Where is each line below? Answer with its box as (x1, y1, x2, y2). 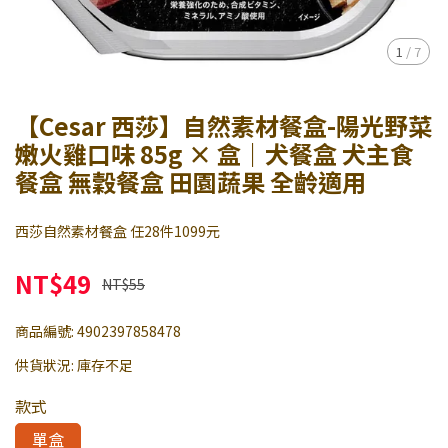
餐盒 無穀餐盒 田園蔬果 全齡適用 (15, 164, 366, 199)
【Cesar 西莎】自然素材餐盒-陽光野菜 (15, 108, 432, 143)
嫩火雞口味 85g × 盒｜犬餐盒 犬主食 (15, 136, 414, 171)
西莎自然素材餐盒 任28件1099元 (15, 221, 220, 241)
